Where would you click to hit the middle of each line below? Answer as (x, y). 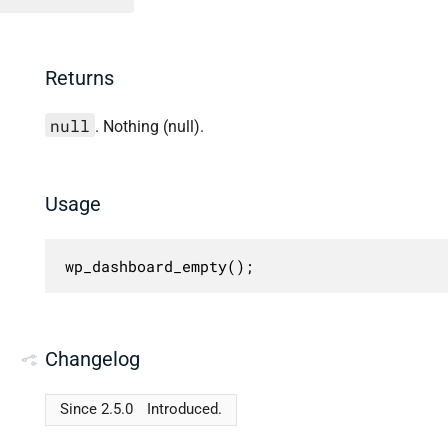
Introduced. (185, 409)
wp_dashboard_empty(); (159, 265)
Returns (79, 78)
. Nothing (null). (149, 126)
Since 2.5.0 (96, 409)
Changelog (92, 358)
